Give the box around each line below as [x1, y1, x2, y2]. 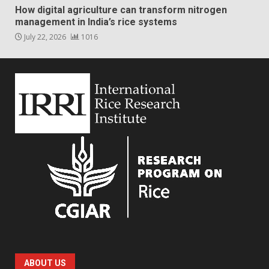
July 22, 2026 [22, 32, 68, 43]
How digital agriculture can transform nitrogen [15, 4, 227, 16]
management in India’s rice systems [15, 16, 177, 28]
